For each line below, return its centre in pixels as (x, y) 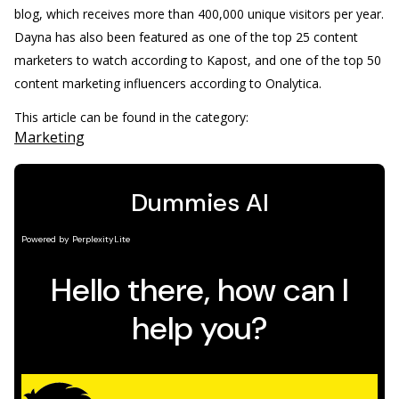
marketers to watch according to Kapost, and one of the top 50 (198, 60)
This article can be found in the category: (133, 117)
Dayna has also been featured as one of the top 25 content (186, 37)
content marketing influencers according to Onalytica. (168, 83)
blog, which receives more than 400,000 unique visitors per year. (199, 14)
